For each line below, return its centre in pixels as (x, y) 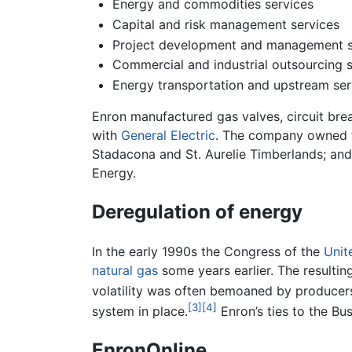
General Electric (168, 135)
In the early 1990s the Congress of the (208, 251)
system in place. (140, 312)
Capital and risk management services (225, 25)
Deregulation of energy (197, 211)
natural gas (125, 270)
